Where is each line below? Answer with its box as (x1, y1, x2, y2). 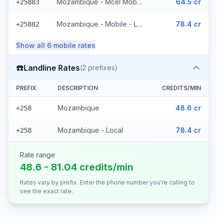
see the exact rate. (20, 187, 73, 195)
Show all (16, 41, 47, 49)
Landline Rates (24, 62, 80, 73)
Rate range (20, 151, 55, 159)
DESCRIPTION (58, 84, 98, 92)
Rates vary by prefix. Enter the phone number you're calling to (20, 179, 195, 186)
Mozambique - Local (58, 126, 123, 134)
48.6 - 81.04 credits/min (20, 161, 133, 173)
